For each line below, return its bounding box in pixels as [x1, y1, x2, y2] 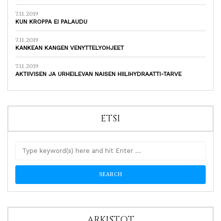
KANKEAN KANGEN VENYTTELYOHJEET [15, 44, 124, 51]
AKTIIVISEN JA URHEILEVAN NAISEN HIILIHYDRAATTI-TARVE [15, 70, 182, 77]
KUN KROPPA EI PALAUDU [15, 18, 87, 25]
